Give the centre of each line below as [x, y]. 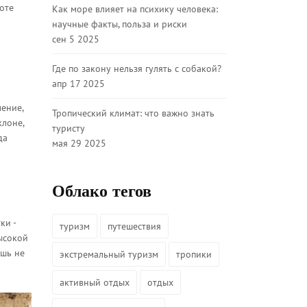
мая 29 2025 [79, 143]
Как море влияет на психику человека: [135, 9]
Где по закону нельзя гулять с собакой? [137, 69]
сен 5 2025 [76, 39]
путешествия [134, 226]
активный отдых [95, 282]
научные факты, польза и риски [120, 24]
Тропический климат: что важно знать [133, 113]
